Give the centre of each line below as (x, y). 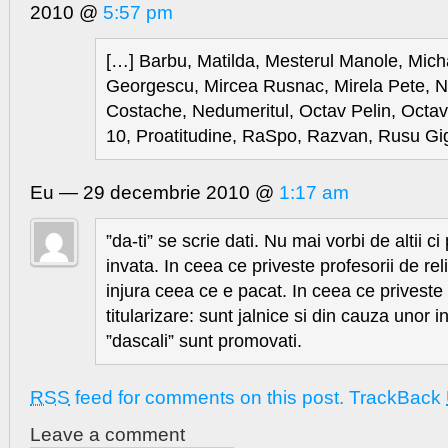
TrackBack (397, 398)
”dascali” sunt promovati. (204, 341)
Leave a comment (107, 435)
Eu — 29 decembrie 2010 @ (154, 193)
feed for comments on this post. (207, 398)
